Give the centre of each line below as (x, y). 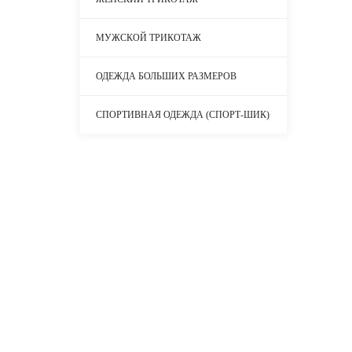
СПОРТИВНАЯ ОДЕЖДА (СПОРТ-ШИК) (183, 114)
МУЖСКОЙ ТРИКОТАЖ (148, 37)
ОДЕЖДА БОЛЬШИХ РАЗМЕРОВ (166, 76)
